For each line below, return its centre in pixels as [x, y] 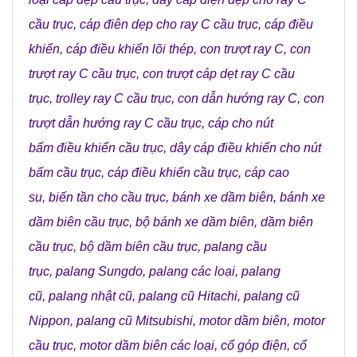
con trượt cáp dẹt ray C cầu [219, 74]
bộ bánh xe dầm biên [195, 222]
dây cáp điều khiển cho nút [245, 148]
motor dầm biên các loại [147, 346]
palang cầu [235, 247]
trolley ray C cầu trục [114, 99]
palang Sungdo [99, 272]
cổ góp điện [254, 346]
